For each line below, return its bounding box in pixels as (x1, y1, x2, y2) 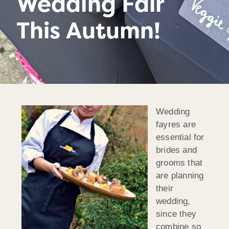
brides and (156, 145, 197, 155)
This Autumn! (16, 16, 161, 45)
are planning (156, 170, 204, 180)
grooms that (156, 157, 203, 168)
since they (156, 209, 196, 219)
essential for (156, 132, 204, 142)
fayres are (156, 119, 196, 129)
